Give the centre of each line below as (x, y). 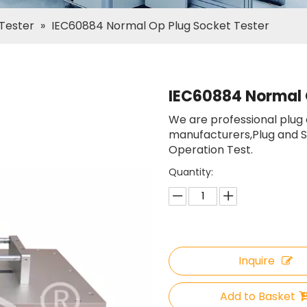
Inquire (256, 261)
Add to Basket (258, 296)
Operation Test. (211, 150)
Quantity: (191, 172)
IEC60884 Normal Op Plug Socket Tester (160, 26)
